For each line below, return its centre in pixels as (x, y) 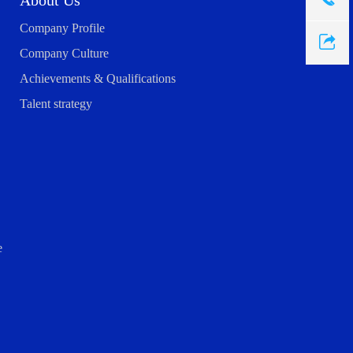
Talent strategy (56, 104)
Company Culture (64, 53)
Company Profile (62, 28)
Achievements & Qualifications (98, 78)
